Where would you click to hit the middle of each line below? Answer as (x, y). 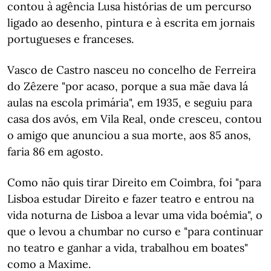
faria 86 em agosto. (55, 152)
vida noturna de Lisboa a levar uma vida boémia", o (135, 215)
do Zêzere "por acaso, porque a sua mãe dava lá (128, 86)
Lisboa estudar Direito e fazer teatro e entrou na (131, 199)
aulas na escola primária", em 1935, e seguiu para (130, 103)
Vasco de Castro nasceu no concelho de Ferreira (132, 70)
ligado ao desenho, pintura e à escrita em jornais (131, 23)
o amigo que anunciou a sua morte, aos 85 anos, (129, 135)
